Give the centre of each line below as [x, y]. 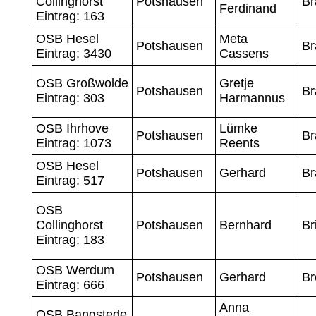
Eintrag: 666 [70, 285]
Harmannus [252, 98]
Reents [239, 143]
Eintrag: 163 [70, 16]
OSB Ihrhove [72, 128]
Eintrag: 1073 [73, 143]
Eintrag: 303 [70, 98]
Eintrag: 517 [70, 180]
